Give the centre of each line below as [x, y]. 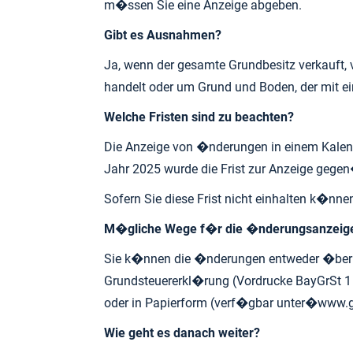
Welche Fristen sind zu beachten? [199, 117]
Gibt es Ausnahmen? [163, 35]
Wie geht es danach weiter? [182, 333]
